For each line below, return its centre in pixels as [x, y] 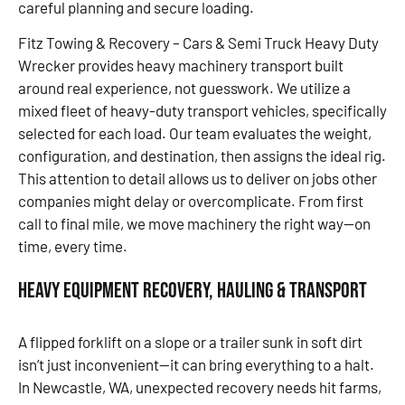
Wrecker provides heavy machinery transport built [181, 66]
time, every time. [73, 246]
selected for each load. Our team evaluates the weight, [195, 133]
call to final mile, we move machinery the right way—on [194, 224]
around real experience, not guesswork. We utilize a [184, 88]
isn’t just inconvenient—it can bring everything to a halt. [196, 364]
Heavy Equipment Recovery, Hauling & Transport [193, 290]
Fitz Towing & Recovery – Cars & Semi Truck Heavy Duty [198, 43]
